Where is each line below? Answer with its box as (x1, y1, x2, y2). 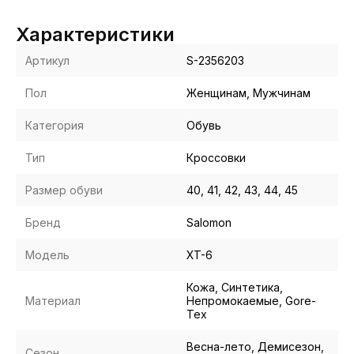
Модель (25, 248, 70, 262)
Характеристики (16, 23, 175, 47)
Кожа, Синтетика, (186, 281, 283, 295)
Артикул (25, 54, 70, 68)
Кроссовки (186, 151, 246, 165)
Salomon (186, 216, 232, 230)
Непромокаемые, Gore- (186, 294, 316, 308)
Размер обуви (25, 183, 103, 198)
